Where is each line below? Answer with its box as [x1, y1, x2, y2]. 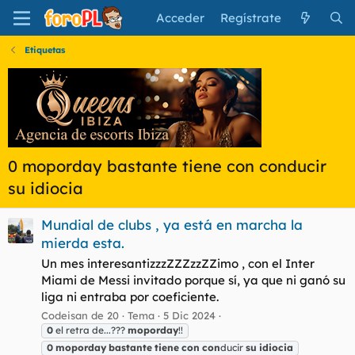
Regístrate [220, 10, 282, 25]
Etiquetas [24, 44, 65, 55]
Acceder [156, 10, 205, 25]
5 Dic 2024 [163, 308, 216, 322]
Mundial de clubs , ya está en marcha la [41, 216, 303, 234]
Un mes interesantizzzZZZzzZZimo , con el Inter [41, 256, 315, 272]
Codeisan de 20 [41, 308, 119, 322]
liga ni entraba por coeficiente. [41, 289, 219, 305]
